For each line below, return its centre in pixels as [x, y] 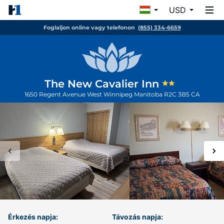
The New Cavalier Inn [103, 84]
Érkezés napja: [33, 217]
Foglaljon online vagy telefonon [89, 27]
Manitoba [149, 94]
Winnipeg [118, 94]
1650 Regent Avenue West [64, 94]
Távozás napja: [137, 217]
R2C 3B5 [177, 94]
